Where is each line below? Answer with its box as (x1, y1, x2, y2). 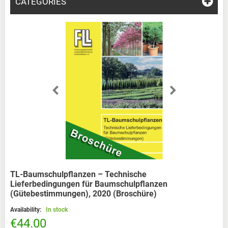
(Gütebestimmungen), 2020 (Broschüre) (10, 189, 157, 198)
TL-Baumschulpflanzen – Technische (10, 169, 147, 179)
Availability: (10, 206, 43, 213)
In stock (45, 206, 68, 213)
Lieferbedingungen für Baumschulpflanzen (10, 179, 167, 189)
